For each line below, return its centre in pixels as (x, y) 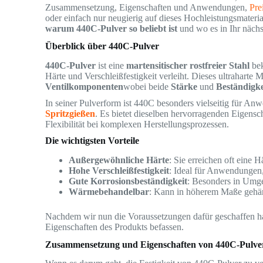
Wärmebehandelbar (109, 191)
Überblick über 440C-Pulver (102, 46)
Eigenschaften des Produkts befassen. (115, 227)
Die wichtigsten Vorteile (92, 140)
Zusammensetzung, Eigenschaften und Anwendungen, (148, 7)
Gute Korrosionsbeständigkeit (128, 181)
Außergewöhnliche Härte (119, 160)
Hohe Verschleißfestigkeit (119, 170)
